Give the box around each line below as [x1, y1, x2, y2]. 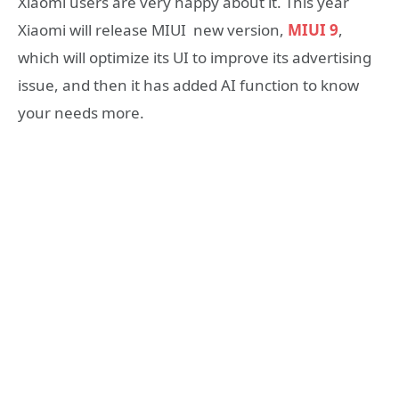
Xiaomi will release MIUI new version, [18, 19, 284, 40]
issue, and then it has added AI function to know [18, 74, 359, 95]
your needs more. [18, 102, 144, 123]
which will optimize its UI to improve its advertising [18, 46, 371, 68]
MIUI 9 [284, 19, 338, 40]
